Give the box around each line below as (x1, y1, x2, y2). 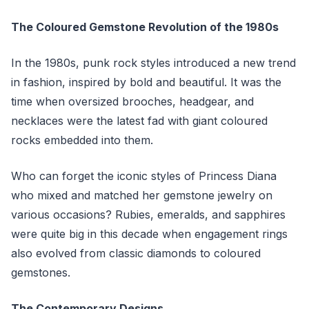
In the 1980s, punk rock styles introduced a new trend (11, 56, 296, 70)
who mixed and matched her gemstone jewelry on (11, 188, 272, 202)
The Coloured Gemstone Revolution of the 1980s (11, 20, 279, 34)
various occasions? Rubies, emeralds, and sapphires (11, 208, 286, 221)
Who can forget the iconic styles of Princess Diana (11, 169, 277, 183)
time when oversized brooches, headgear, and (11, 94, 254, 108)
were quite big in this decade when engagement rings (11, 227, 288, 241)
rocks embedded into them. (11, 133, 157, 147)
